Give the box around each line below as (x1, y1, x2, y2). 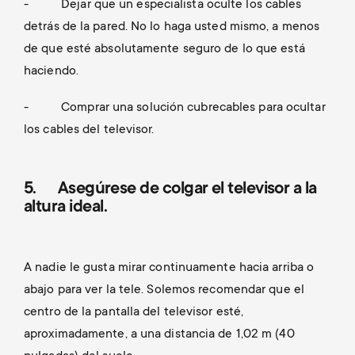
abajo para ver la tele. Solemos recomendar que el (24, 282, 304, 297)
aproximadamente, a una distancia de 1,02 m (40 (24, 326, 295, 342)
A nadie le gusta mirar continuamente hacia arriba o (24, 260, 315, 275)
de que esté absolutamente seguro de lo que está (24, 41, 305, 56)
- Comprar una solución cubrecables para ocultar (24, 100, 326, 115)
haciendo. (24, 63, 78, 78)
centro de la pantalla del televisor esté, (24, 304, 244, 319)
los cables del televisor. (24, 122, 158, 137)
